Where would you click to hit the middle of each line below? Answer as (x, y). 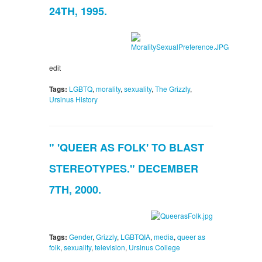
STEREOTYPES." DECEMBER (124, 169)
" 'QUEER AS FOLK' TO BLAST (127, 148)
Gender (81, 237)
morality (108, 89)
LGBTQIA (135, 237)
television (110, 247)
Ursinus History (73, 99)
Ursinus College (154, 247)
